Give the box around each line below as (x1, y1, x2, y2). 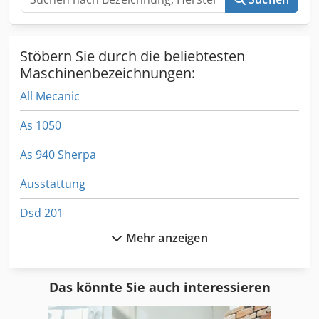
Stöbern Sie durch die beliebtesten (20, 46, 245, 66)
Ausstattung (20, 175, 85, 192)
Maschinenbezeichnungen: (20, 63, 195, 83)
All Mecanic (20, 88, 80, 104)
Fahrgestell (20, 234, 79, 250)
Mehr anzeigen (125, 229, 208, 246)
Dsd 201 (20, 204, 63, 221)
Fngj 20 (20, 292, 58, 308)
